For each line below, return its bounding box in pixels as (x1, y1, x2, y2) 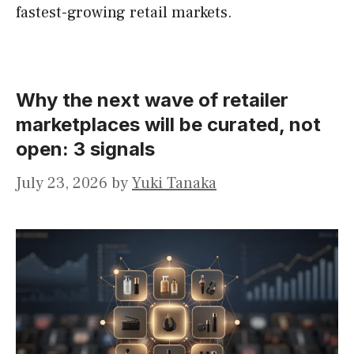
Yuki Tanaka (132, 173, 217, 194)
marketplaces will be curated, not (16, 113, 321, 137)
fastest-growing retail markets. (16, 2, 232, 24)
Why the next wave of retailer (16, 88, 288, 112)
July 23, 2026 (16, 173, 107, 194)
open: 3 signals (16, 137, 155, 161)
